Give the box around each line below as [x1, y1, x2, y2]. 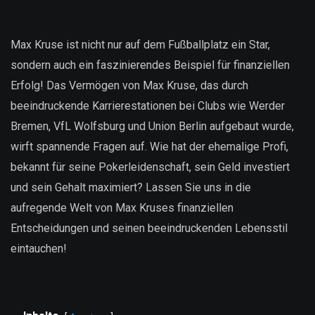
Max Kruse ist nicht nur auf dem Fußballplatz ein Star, [11, 38, 270, 51]
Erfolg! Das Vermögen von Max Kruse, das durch [11, 79, 248, 92]
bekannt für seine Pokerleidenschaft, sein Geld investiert [11, 160, 290, 174]
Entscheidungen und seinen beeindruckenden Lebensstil [11, 221, 288, 235]
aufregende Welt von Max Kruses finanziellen [11, 201, 233, 214]
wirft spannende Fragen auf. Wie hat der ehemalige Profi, [11, 140, 288, 153]
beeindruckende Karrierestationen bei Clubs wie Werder [11, 99, 285, 112]
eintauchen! [11, 242, 67, 255]
